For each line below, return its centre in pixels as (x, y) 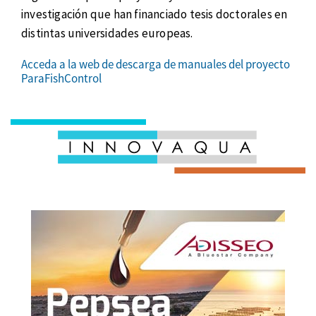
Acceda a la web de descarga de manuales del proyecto (156, 64)
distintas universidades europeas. (107, 33)
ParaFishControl (61, 78)
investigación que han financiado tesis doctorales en (154, 14)
